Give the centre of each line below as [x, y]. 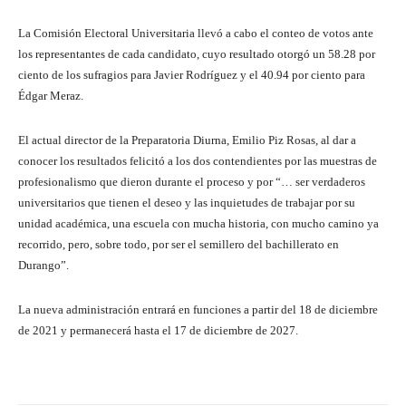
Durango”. [43, 265]
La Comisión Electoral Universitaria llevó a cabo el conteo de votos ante [196, 33]
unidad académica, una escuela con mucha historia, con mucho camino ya [198, 223]
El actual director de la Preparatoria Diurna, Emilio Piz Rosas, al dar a [187, 140]
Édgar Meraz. [51, 95]
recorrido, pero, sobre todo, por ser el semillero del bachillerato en [179, 244]
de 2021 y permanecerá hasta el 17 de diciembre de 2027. [158, 330]
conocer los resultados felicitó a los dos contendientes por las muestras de [198, 160]
